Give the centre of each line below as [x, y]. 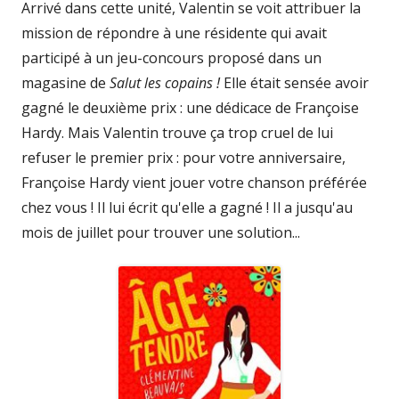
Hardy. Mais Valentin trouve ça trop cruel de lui [177, 133]
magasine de [65, 83]
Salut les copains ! [165, 83]
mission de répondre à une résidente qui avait [174, 33]
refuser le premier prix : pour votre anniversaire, [183, 158]
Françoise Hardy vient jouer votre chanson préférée [194, 183]
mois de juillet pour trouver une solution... [161, 233]
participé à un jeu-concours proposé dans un [171, 58]
